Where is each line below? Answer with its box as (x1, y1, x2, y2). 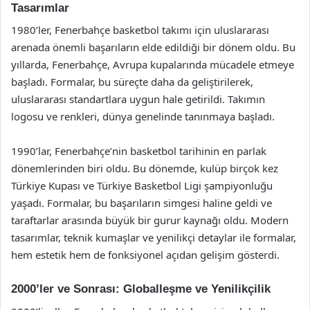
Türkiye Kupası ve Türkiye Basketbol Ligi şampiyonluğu (11, 179, 273, 192)
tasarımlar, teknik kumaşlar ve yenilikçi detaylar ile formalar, (11, 230, 296, 244)
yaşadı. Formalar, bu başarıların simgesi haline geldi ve (11, 196, 272, 210)
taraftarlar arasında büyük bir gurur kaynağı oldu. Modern (11, 213, 289, 227)
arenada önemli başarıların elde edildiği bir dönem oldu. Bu (11, 40, 295, 54)
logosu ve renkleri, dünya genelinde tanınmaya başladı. (11, 109, 275, 123)
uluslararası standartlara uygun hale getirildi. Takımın (11, 92, 265, 106)
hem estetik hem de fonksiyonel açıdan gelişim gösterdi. (11, 248, 280, 262)
